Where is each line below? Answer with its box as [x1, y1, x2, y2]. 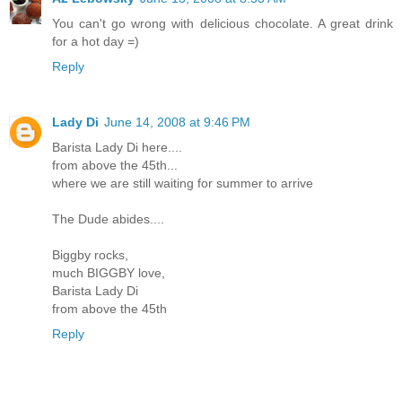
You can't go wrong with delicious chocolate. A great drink [52, 16, 393, 31]
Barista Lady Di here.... [52, 140, 182, 155]
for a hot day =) [52, 34, 139, 49]
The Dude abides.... [52, 212, 164, 227]
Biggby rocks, [52, 248, 128, 263]
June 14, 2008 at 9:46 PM [104, 115, 250, 130]
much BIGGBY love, [52, 266, 165, 281]
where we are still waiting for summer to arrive [52, 176, 313, 191]
